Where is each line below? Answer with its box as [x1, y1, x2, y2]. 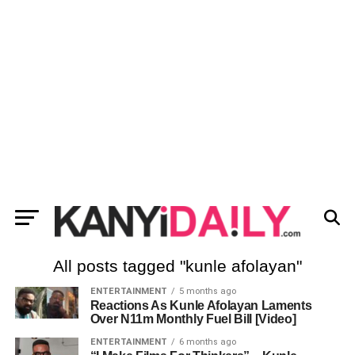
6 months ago [178, 337, 236, 347]
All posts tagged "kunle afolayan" [52, 257, 302, 275]
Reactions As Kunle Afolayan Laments [90, 299, 312, 312]
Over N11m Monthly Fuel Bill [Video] [90, 312, 296, 326]
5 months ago [178, 286, 236, 296]
